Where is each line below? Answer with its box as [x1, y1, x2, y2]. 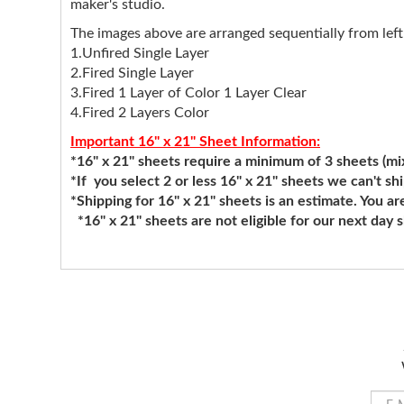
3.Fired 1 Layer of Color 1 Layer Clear [70, 86, 307, 100]
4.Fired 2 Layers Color [70, 106, 209, 120]
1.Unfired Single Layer [70, 46, 209, 60]
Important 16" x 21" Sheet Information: [70, 134, 320, 149]
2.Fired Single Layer [70, 66, 194, 80]
